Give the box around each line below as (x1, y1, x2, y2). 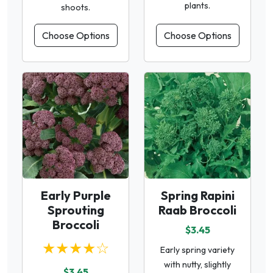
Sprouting (47, 202, 104, 218)
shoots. (61, 2, 90, 13)
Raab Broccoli (158, 202, 236, 218)
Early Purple (40, 188, 111, 204)
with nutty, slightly (164, 259, 231, 271)
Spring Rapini (160, 188, 235, 204)
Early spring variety (160, 244, 235, 256)
